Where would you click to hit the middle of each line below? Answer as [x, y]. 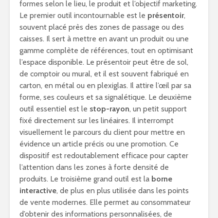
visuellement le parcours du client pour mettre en [102, 132]
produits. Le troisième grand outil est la [85, 179]
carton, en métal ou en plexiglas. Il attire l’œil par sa [105, 85]
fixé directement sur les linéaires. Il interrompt [97, 120]
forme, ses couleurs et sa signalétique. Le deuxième [106, 97]
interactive [38, 191]
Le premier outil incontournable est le [83, 15]
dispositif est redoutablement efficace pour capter [104, 155]
